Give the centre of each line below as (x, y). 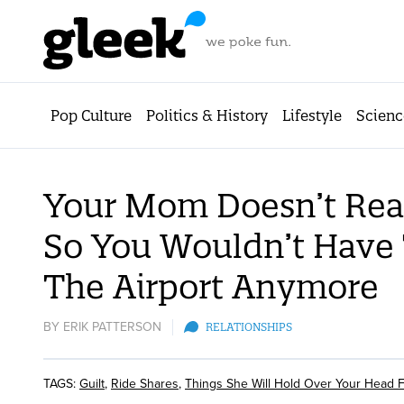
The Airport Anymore (211, 286)
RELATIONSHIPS (249, 326)
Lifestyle (312, 115)
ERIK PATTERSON (112, 327)
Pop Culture (91, 115)
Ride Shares (145, 384)
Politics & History (207, 115)
